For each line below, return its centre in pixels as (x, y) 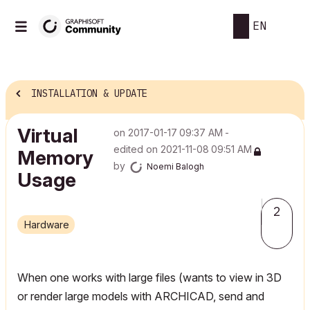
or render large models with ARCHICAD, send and (141, 296)
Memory (55, 158)
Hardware (50, 225)
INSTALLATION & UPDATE (89, 94)
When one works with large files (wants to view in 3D (149, 277)
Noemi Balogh (175, 166)
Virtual (48, 136)
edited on (137, 149)
